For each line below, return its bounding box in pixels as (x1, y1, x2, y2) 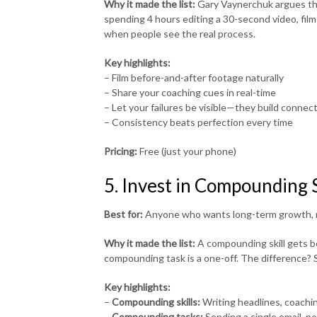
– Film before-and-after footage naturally (104, 71, 284, 83)
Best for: (104, 207, 143, 220)
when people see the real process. (104, 27, 255, 40)
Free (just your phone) (137, 144, 236, 157)
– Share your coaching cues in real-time (104, 86, 276, 98)
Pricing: (104, 144, 137, 157)
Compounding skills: (112, 295, 200, 308)
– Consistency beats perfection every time (104, 115, 293, 128)
